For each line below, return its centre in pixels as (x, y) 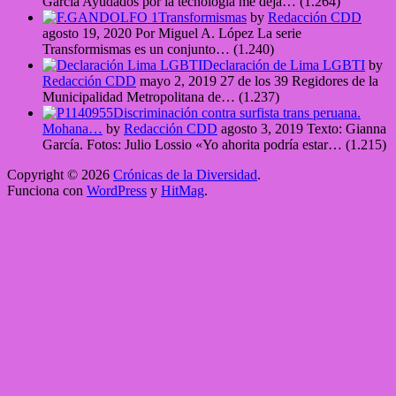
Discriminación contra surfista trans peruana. (237, 113)
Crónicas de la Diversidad (185, 175)
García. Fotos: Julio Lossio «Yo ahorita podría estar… (192, 145)
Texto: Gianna (346, 129)
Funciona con (47, 191)
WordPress (117, 191)
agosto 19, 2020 (87, 34)
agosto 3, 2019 (262, 129)
